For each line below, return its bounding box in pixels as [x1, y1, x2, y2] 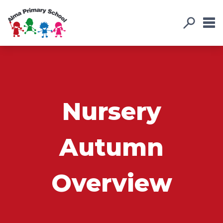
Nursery [62, 97, 161, 126]
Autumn [59, 133, 164, 162]
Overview [51, 169, 172, 198]
